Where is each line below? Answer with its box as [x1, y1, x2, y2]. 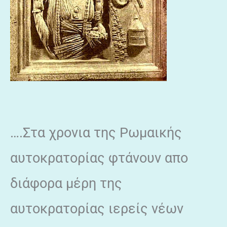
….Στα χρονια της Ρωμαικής [10, 124, 182, 141]
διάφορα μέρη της [10, 175, 122, 192]
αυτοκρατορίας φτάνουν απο [10, 149, 188, 166]
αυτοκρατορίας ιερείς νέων [10, 200, 183, 217]
